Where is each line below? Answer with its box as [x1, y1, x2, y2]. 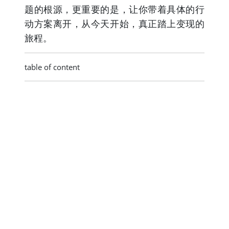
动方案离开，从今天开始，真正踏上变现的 [25, 17, 204, 30]
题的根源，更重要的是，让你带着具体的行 [25, 3, 204, 15]
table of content [25, 61, 80, 72]
